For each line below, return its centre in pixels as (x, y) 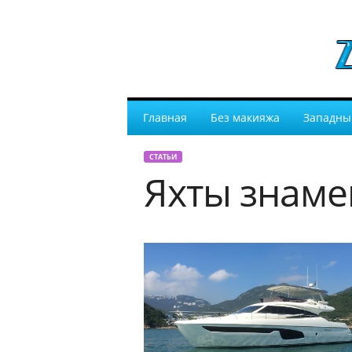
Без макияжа (245, 117)
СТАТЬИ (163, 157)
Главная (165, 117)
